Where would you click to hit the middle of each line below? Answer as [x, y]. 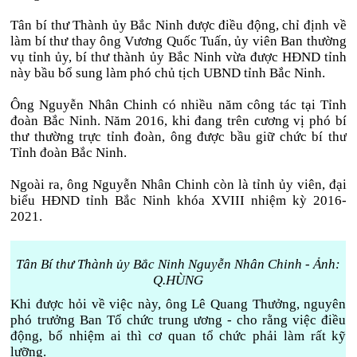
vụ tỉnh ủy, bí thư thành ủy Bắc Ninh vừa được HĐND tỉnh [178, 57]
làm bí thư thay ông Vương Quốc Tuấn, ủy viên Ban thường [178, 41]
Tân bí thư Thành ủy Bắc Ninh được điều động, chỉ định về [178, 25]
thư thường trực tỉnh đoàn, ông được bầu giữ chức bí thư [178, 137]
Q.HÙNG [178, 280]
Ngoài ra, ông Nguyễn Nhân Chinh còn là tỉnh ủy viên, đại [178, 184]
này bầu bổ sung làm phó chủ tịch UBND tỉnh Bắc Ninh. [168, 73]
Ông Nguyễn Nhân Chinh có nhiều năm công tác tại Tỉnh [178, 105]
